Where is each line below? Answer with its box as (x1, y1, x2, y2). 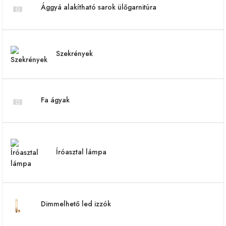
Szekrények (56, 48, 93, 59)
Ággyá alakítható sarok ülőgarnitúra (41, 2, 156, 12)
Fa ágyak (41, 95, 70, 105)
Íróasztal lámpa (56, 147, 106, 157)
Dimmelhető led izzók (41, 199, 111, 209)
